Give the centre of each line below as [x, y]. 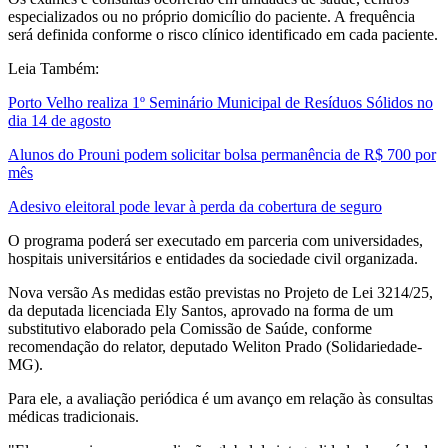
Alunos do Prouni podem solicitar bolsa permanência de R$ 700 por [222, 154]
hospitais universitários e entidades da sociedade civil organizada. [213, 258]
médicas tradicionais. [73, 416]
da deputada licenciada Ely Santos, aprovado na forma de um [200, 310]
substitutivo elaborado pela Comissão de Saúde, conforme [190, 328]
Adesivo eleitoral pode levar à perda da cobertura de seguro [195, 206]
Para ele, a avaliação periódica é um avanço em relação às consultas [220, 398]
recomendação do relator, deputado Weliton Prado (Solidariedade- [215, 346]
